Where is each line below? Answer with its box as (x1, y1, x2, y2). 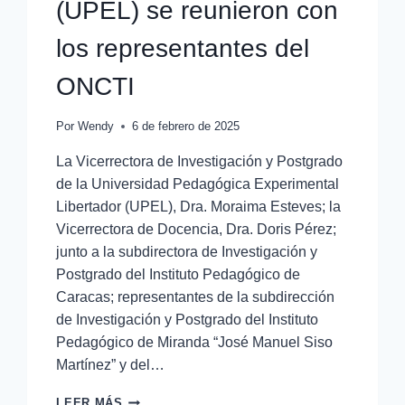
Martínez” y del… (56, 357, 165, 373)
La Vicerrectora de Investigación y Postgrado (56, 154, 344, 170)
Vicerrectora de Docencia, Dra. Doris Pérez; (56, 221, 337, 238)
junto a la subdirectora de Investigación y (56, 244, 318, 260)
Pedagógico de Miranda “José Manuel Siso (56, 334, 334, 351)
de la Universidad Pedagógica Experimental (56, 176, 340, 193)
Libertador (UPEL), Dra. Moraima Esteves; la (56, 199, 342, 215)
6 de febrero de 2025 (131, 119, 240, 134)
